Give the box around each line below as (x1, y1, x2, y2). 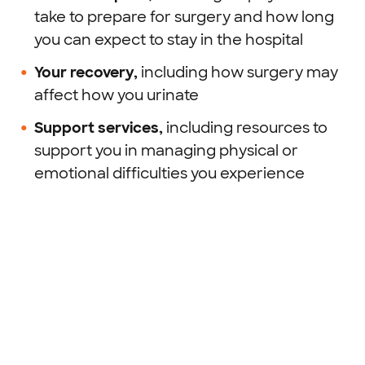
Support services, (34, 118, 163, 138)
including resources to (163, 118, 328, 138)
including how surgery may (141, 63, 338, 82)
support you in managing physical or (34, 141, 298, 161)
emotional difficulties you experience (34, 164, 308, 183)
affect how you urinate (34, 86, 199, 105)
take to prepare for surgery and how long (34, 7, 334, 27)
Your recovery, (34, 63, 141, 82)
